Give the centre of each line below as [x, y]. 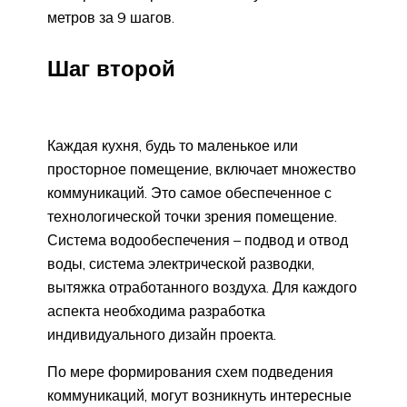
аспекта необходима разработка [156, 310]
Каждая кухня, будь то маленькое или [173, 145]
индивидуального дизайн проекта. [162, 334]
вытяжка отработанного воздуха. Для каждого [202, 287]
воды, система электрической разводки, [181, 263]
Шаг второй [111, 69]
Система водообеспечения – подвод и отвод [198, 239]
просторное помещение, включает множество [202, 169]
